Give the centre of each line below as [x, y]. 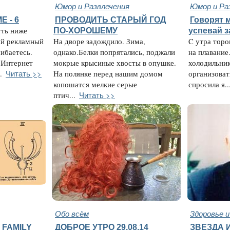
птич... [64, 95]
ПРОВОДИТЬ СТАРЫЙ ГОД [110, 20]
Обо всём [72, 214]
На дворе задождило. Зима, [99, 42]
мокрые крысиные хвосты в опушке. [115, 63]
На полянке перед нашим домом [108, 74]
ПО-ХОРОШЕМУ [85, 31]
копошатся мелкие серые [95, 85]
